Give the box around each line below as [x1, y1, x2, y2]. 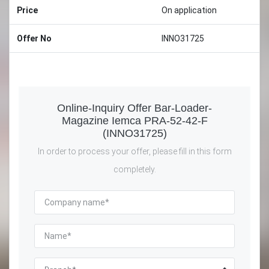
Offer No [17, 33, 52, 43]
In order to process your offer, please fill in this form [37, 146, 232, 156]
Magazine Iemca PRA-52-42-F [61, 114, 208, 127]
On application [162, 5, 217, 15]
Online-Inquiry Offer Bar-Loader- [57, 101, 212, 114]
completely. [113, 164, 156, 174]
